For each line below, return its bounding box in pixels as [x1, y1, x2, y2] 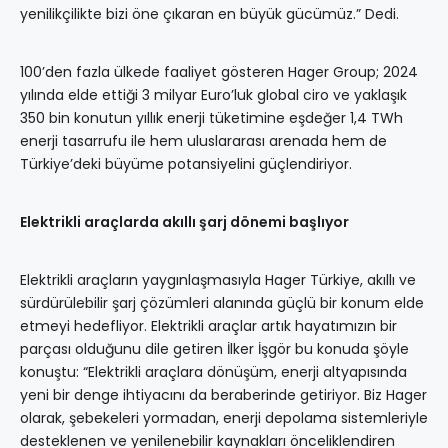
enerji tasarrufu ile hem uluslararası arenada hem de [20, 131, 387, 152]
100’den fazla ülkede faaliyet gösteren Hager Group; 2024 [20, 62, 418, 83]
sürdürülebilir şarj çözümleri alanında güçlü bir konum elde [20, 293, 424, 314]
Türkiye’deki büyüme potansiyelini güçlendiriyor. [20, 154, 352, 175]
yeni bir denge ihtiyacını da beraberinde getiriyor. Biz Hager [20, 385, 427, 406]
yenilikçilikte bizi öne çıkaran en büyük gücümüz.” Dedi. [20, 4, 399, 25]
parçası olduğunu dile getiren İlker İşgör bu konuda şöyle [20, 339, 409, 360]
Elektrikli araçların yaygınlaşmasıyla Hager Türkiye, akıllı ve [20, 270, 416, 291]
